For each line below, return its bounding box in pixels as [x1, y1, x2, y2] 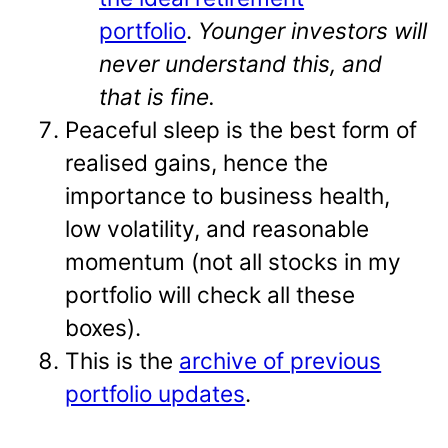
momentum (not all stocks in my [65, 247, 402, 275]
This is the [65, 346, 180, 374]
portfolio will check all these [65, 280, 356, 308]
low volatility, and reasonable [65, 214, 370, 242]
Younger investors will [198, 16, 428, 44]
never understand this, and [99, 49, 383, 77]
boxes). [65, 313, 142, 341]
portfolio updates [65, 379, 246, 407]
